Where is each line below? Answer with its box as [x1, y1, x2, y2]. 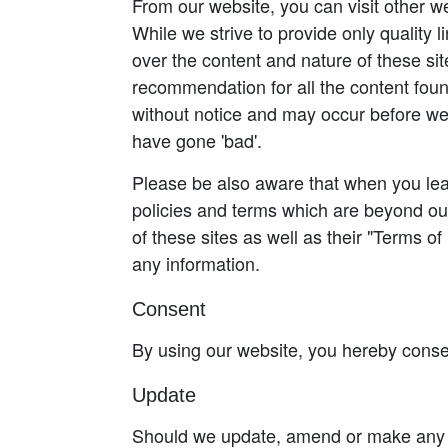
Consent [132, 298, 206, 320]
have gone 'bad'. [132, 127, 262, 153]
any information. [132, 250, 260, 276]
